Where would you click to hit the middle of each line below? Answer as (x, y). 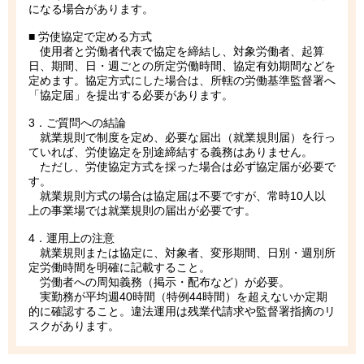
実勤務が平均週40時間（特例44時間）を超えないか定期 (178, 296)
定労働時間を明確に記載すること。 (119, 267)
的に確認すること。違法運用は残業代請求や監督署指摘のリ (182, 311)
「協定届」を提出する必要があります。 (131, 95)
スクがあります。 (74, 325)
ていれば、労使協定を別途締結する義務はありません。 (171, 152)
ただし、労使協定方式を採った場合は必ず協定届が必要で (182, 166)
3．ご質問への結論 (77, 122)
